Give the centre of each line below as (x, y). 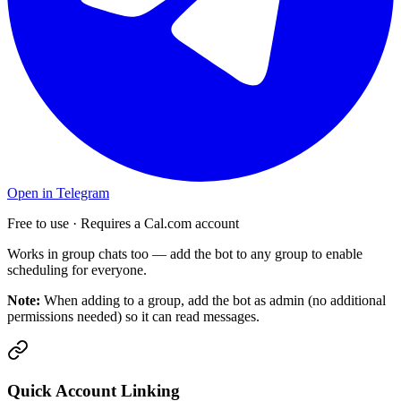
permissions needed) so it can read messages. (133, 317)
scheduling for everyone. (77, 270)
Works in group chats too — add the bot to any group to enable (185, 254)
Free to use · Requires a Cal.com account (123, 224)
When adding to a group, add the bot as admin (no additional (213, 301)
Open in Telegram (58, 193)
